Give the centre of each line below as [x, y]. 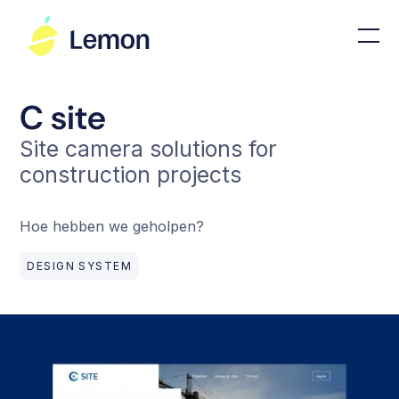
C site [63, 118]
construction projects [131, 175]
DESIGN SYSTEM [80, 265]
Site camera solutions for [149, 149]
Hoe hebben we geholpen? [112, 226]
